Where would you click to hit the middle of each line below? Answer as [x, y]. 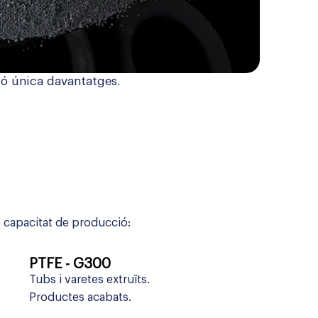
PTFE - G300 [70, 264]
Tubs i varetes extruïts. [90, 280]
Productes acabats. [81, 298]
